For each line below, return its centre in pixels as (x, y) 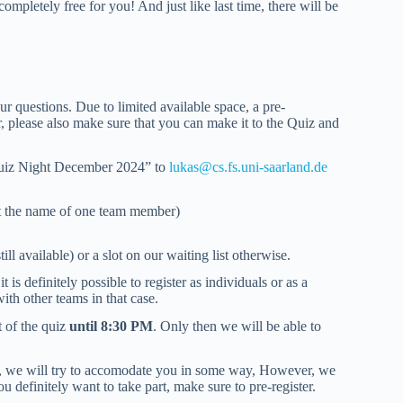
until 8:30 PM (111, 327)
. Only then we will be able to (237, 327)
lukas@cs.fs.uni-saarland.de (248, 167)
